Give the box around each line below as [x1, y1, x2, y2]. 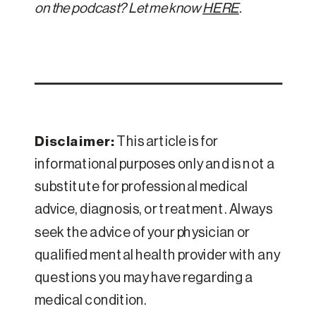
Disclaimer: [35, 135, 115, 150]
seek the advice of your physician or [35, 226, 250, 240]
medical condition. [35, 293, 147, 308]
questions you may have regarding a [35, 271, 253, 286]
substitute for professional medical [35, 180, 248, 195]
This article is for [114, 135, 219, 150]
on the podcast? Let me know [35, 1, 202, 16]
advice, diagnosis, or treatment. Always [35, 203, 273, 217]
